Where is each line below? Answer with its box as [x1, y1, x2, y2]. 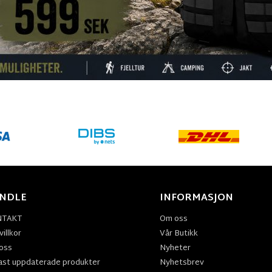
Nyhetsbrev [160, 255, 205, 270]
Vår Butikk [160, 226, 199, 241]
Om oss [160, 211, 188, 226]
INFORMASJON [160, 189, 234, 207]
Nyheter [160, 240, 191, 256]
